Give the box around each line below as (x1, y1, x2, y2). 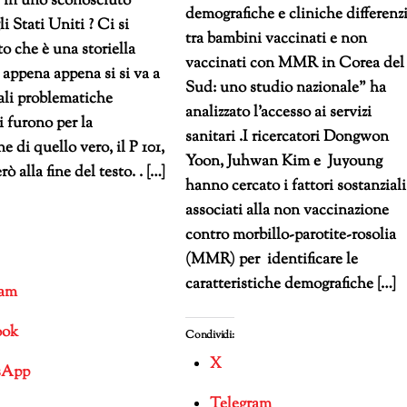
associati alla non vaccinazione (185, 200, 390, 223)
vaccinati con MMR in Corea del (185, 53, 405, 75)
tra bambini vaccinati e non (185, 28, 368, 51)
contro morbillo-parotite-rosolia (185, 224, 397, 247)
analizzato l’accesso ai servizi (185, 102, 372, 124)
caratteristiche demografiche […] (185, 273, 397, 296)
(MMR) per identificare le (185, 249, 359, 272)
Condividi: (185, 327, 234, 344)
